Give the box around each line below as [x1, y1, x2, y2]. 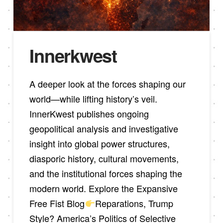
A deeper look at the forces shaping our [29, 77, 186, 90]
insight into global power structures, [29, 136, 170, 150]
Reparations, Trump [95, 196, 173, 210]
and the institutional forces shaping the [29, 166, 183, 180]
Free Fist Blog [29, 196, 85, 210]
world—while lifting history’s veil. [29, 92, 158, 105]
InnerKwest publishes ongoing [29, 107, 149, 120]
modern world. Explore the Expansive [29, 181, 178, 195]
